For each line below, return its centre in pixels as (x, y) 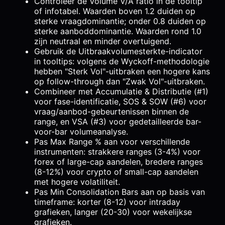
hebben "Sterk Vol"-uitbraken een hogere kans (122, 71)
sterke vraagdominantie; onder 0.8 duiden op (120, 21)
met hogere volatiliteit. (77, 182)
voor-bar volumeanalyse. (81, 131)
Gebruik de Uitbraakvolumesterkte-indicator (118, 51)
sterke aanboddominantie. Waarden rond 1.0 (118, 31)
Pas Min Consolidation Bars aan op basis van (120, 192)
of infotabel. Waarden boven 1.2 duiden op (115, 11)
